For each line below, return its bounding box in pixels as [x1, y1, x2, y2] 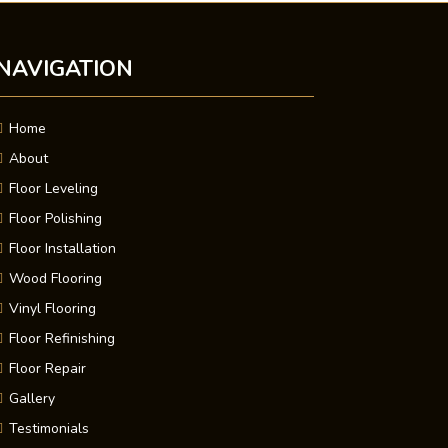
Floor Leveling [8, 178, 98, 198]
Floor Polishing [8, 208, 102, 228]
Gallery [8, 388, 55, 408]
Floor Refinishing [8, 328, 115, 348]
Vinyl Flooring [8, 298, 96, 318]
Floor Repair [8, 358, 86, 378]
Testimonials [8, 418, 89, 438]
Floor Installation [8, 238, 116, 258]
